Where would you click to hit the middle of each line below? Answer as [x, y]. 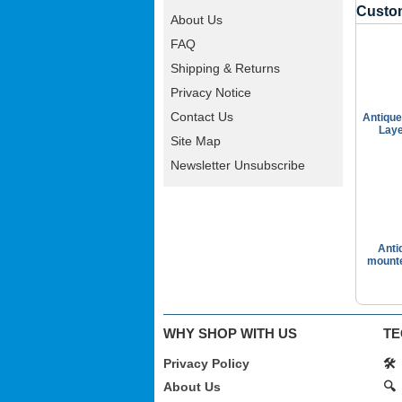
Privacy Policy [206, 363]
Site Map [196, 141]
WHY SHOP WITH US [230, 333]
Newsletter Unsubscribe [238, 165]
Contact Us [202, 117]
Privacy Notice [211, 92]
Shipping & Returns [225, 68]
